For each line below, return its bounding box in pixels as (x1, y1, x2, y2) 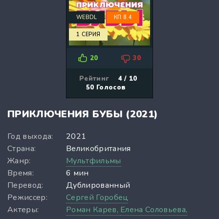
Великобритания (66, 143, 131, 154)
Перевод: (7, 179, 44, 191)
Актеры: (7, 204, 39, 215)
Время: (7, 167, 34, 178)
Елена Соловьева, (120, 204, 188, 215)
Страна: (7, 143, 36, 154)
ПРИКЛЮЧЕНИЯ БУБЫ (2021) (7, 107, 158, 121)
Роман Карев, (66, 204, 121, 215)
